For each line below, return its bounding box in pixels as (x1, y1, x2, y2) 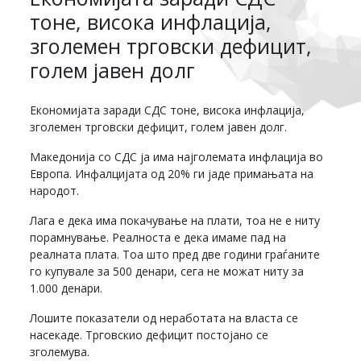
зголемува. (30, 343, 90, 359)
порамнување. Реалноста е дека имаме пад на (30, 229, 287, 245)
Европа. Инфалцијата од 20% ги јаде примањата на (30, 165, 314, 181)
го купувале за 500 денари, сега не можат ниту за (30, 263, 305, 279)
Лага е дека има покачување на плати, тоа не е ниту (30, 212, 321, 228)
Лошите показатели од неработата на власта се (30, 309, 299, 326)
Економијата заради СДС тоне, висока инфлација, (30, 102, 305, 118)
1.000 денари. (30, 280, 103, 296)
